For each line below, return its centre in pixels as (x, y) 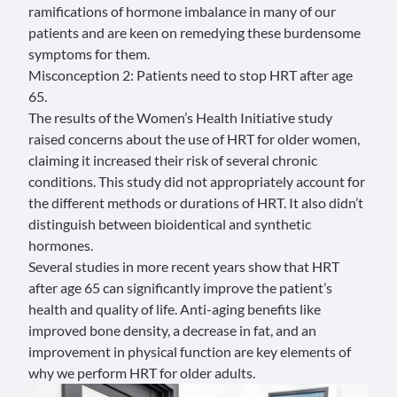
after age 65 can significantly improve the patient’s (180, 287)
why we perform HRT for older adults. (142, 372)
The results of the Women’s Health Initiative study (180, 117)
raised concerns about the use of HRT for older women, (194, 138)
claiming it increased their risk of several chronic (173, 160)
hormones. (61, 245)
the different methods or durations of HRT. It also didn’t (196, 202)
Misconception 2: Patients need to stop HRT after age (191, 74)
